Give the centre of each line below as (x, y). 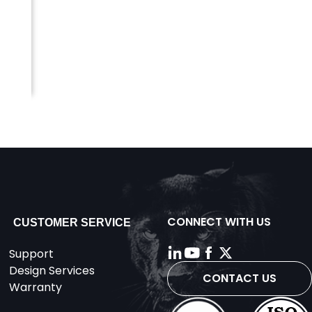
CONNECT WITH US (219, 222)
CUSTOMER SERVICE (72, 223)
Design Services (52, 271)
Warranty (35, 287)
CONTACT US (239, 278)
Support (31, 254)
